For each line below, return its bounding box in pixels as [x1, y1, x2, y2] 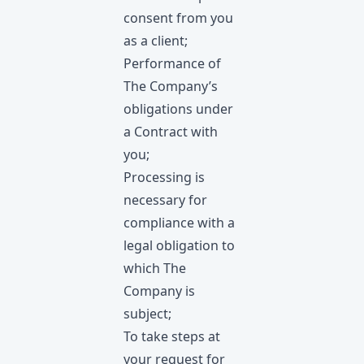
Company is [123, 282, 195, 300]
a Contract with [123, 123, 218, 141]
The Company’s [123, 77, 218, 95]
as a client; [123, 32, 188, 50]
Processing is [123, 168, 205, 186]
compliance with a [123, 214, 235, 232]
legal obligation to [123, 236, 235, 254]
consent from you [123, 9, 233, 27]
